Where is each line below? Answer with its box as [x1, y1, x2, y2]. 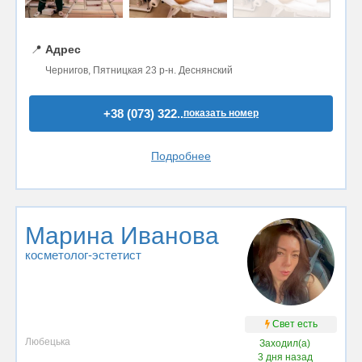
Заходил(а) [259, 337, 311, 349]
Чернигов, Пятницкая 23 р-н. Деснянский [45, 64, 233, 76]
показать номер [183, 107, 259, 119]
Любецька [25, 335, 70, 347]
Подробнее [151, 149, 211, 162]
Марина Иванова [25, 222, 219, 249]
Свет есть [269, 318, 318, 330]
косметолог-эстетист [25, 248, 141, 262]
